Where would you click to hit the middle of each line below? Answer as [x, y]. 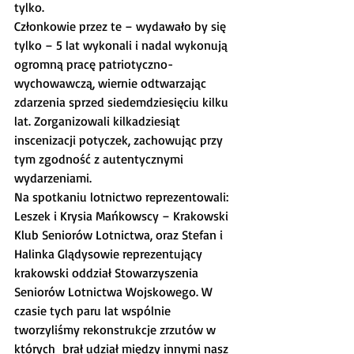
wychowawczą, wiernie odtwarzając [112, 83]
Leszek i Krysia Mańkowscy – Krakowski [123, 216]
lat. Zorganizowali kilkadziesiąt [99, 121]
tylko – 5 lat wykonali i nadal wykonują [122, 45]
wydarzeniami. [53, 178]
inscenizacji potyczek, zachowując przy [120, 140]
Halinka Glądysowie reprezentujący [110, 254]
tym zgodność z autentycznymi [100, 159]
